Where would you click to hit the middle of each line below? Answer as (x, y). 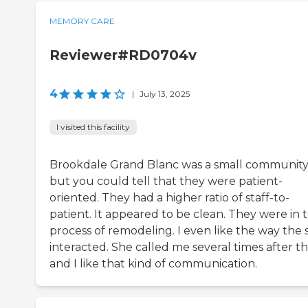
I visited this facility (93, 126)
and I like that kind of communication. (153, 263)
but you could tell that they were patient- (166, 181)
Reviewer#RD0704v (123, 55)
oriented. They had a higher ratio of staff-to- (169, 197)
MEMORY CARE (82, 21)
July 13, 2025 (165, 93)
